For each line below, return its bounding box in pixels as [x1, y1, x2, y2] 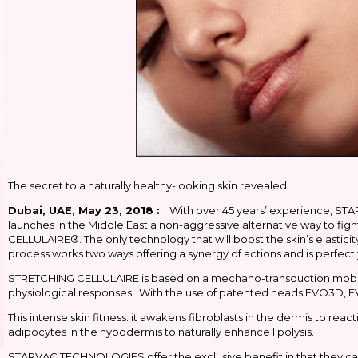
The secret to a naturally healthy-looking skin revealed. [8, 179, 292, 192]
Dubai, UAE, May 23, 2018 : [8, 204, 169, 217]
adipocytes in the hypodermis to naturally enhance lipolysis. [8, 325, 314, 338]
